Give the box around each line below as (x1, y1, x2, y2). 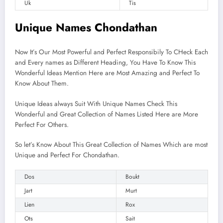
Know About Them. (15, 79, 69, 89)
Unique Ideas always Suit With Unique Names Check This (15, 99, 177, 109)
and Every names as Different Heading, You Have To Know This (15, 58, 196, 68)
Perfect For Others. (15, 119, 69, 129)
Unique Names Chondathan (15, 19, 157, 35)
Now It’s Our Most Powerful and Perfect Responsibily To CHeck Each (15, 47, 208, 57)
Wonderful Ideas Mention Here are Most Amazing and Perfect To (15, 68, 200, 78)
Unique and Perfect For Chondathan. (15, 150, 119, 160)
